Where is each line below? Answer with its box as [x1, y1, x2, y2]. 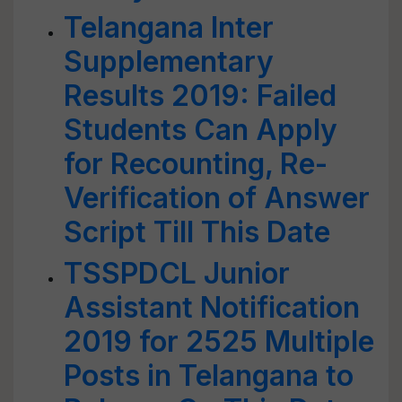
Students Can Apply [64, 112, 337, 147]
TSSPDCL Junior [64, 256, 290, 291]
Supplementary [64, 44, 274, 79]
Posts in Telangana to [64, 358, 354, 393]
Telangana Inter [64, 10, 274, 45]
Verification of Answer [64, 180, 370, 215]
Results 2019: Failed [64, 78, 336, 113]
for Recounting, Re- [64, 146, 328, 181]
